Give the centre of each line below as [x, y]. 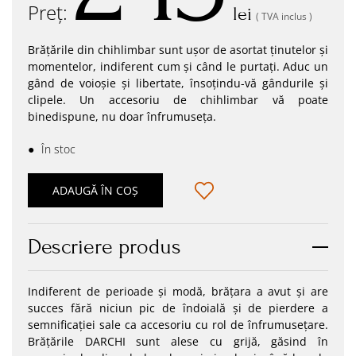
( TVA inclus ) [284, 16]
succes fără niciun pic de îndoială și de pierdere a [178, 308]
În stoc [57, 149]
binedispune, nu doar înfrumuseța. [122, 116]
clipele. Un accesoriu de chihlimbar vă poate [178, 100]
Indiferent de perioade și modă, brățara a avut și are [178, 291]
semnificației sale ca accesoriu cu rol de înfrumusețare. [178, 325]
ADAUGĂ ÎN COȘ [95, 190]
